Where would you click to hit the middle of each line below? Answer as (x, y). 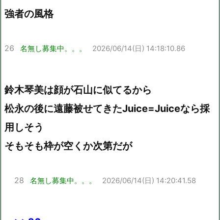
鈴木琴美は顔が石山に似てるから (78, 90)
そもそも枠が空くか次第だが (68, 146)
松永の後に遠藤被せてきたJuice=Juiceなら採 (107, 108)
